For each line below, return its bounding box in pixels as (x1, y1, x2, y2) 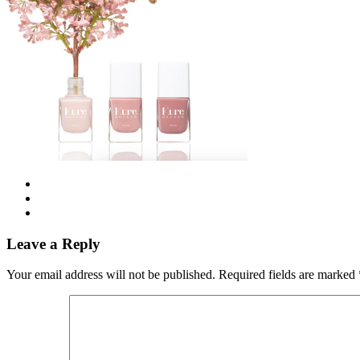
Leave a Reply (6, 235, 100, 252)
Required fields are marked (219, 268, 358, 282)
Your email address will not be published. (6, 268, 215, 282)
